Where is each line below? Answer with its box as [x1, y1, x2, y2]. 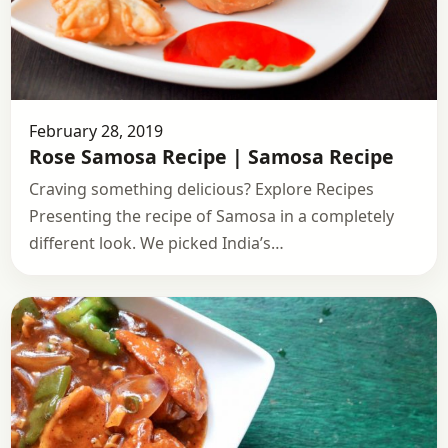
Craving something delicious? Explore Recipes [29, 178, 374, 201]
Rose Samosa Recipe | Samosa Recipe [29, 143, 394, 171]
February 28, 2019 [29, 120, 163, 143]
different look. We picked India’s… [29, 232, 284, 255]
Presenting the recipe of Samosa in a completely [29, 205, 394, 228]
